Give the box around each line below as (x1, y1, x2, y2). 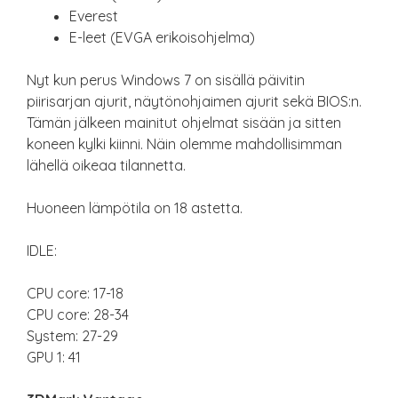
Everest (69, 7, 118, 25)
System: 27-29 (27, 327, 118, 345)
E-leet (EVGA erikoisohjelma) (69, 28, 255, 46)
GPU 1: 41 (27, 348, 81, 366)
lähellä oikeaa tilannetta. (27, 156, 186, 174)
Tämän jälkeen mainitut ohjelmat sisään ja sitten (27, 114, 341, 131)
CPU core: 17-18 (27, 284, 123, 302)
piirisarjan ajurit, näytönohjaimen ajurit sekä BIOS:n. (27, 92, 362, 110)
